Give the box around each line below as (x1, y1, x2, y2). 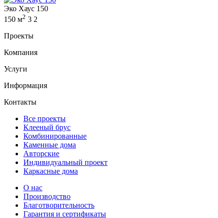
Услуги (4, 65, 27, 73)
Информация (4, 81, 47, 90)
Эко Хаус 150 (4, 4, 48, 13)
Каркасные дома (23, 167, 78, 176)
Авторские (23, 149, 59, 158)
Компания (4, 48, 37, 57)
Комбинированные (23, 132, 87, 141)
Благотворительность (23, 201, 94, 210)
